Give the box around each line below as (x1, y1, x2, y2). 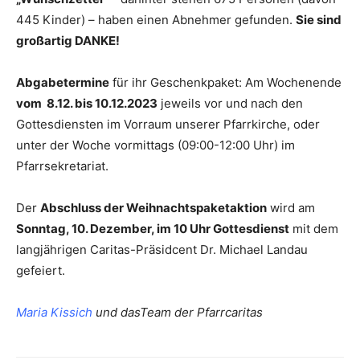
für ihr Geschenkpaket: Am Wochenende (109, 75, 342, 90)
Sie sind (296, 12, 342, 27)
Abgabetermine (16, 75, 109, 90)
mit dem (289, 221, 338, 236)
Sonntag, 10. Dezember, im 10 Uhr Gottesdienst (16, 221, 289, 236)
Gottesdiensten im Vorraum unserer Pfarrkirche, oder (16, 117, 320, 132)
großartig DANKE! (16, 33, 120, 48)
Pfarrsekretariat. (16, 158, 108, 174)
